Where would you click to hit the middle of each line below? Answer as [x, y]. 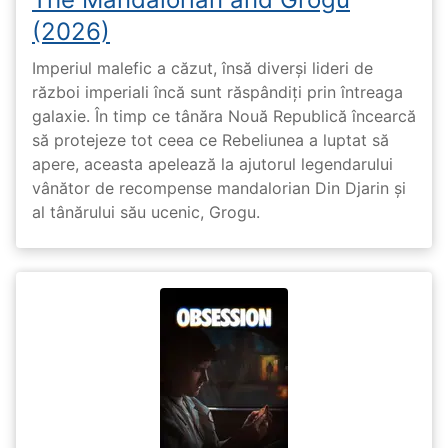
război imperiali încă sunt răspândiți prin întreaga [217, 92]
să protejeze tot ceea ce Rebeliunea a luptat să [210, 140]
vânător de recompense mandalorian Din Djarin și [219, 188]
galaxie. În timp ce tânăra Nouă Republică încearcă [224, 116]
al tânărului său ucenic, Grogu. [146, 212]
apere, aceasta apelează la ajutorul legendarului [212, 164]
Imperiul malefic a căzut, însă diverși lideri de [202, 68]
